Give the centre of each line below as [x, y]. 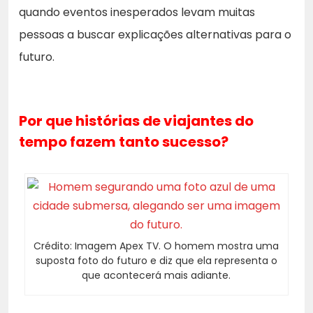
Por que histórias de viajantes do [136, 121]
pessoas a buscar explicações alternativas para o [155, 35]
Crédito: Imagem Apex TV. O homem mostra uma [156, 246]
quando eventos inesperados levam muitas [137, 13]
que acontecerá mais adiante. [156, 276]
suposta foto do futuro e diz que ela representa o [156, 261]
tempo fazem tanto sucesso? [124, 142]
